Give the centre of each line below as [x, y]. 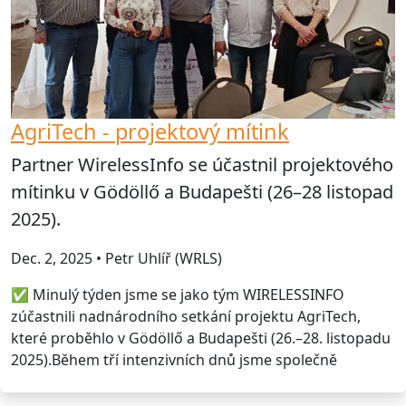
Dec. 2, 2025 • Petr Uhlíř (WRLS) [116, 259]
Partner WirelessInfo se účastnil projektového [202, 165]
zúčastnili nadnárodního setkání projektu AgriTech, [186, 317]
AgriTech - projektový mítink [150, 132]
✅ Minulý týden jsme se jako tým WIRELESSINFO [178, 295]
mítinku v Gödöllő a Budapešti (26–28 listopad [202, 192]
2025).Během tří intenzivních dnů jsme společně [174, 360]
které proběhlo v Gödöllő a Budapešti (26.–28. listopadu [201, 338]
